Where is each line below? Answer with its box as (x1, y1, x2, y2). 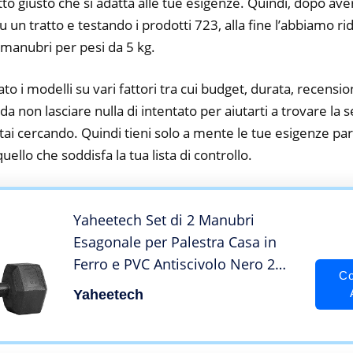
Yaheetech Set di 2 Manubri (73, 210, 255, 230)
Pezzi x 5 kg (73, 277, 148, 296)
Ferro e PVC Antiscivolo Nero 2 (73, 255, 275, 274)
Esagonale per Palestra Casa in (73, 232, 277, 252)
